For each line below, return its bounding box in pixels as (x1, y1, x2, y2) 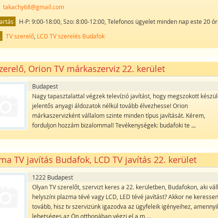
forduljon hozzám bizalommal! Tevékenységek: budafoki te (32, 121, 192, 129)
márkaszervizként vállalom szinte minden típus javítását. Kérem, (32, 111, 206, 119)
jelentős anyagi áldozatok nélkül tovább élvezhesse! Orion (32, 101, 188, 109)
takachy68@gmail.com (3, 2, 65, 11)
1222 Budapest (32, 173, 73, 181)
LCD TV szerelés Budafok (37, 32, 105, 40)
